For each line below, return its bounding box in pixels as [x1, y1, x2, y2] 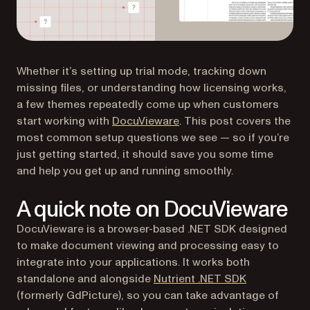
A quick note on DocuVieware [17, 194, 289, 225]
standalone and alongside [17, 271, 154, 286]
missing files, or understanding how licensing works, [17, 80, 286, 95]
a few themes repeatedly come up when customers [17, 97, 279, 112]
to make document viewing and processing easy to [17, 238, 279, 253]
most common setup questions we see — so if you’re [17, 130, 289, 145]
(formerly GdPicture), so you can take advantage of [17, 288, 279, 303]
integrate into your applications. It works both [17, 255, 250, 270]
